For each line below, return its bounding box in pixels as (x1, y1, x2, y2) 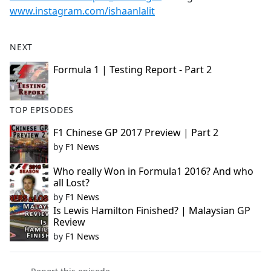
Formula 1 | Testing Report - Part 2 (53, 63, 212, 77)
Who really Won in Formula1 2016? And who (53, 165, 253, 178)
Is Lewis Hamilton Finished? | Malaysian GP (53, 204, 250, 218)
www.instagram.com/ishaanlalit (10, 4, 155, 18)
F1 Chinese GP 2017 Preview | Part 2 (53, 126, 218, 140)
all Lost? (53, 176, 90, 190)
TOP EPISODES (10, 104, 74, 116)
